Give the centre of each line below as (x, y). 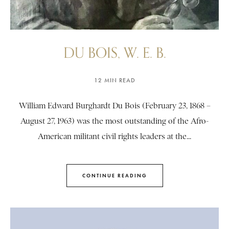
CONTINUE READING (114, 175)
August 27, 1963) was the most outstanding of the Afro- (114, 121)
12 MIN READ (114, 81)
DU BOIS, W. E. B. (114, 53)
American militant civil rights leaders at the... (114, 137)
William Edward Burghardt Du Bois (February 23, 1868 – (114, 106)
